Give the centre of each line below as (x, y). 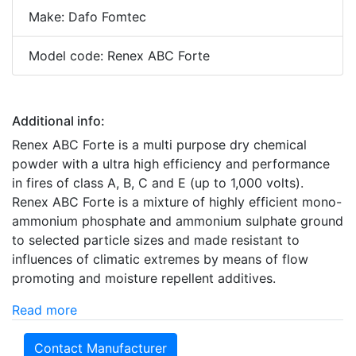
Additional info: (58, 120)
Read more (44, 310)
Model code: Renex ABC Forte (119, 55)
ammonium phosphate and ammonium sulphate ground (178, 221)
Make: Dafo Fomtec (87, 16)
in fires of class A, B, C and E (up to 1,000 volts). (158, 182)
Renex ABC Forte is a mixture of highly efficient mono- (177, 201)
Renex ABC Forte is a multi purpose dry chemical (159, 144)
